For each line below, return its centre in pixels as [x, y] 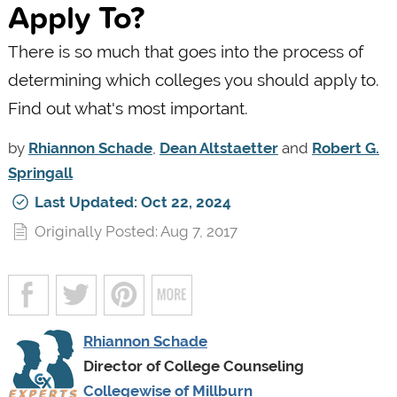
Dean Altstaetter [218, 148]
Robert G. [345, 148]
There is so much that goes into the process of [185, 51]
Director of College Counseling [193, 366]
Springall [40, 172]
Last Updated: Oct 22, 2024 [132, 202]
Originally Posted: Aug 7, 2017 [136, 231]
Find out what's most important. [128, 108]
